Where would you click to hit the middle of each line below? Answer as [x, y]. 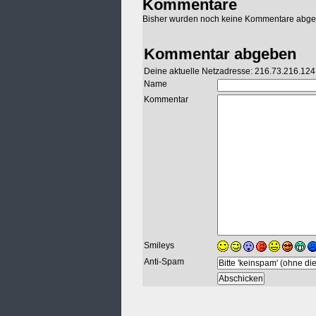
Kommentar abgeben [220, 54]
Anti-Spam [164, 262]
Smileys [159, 246]
